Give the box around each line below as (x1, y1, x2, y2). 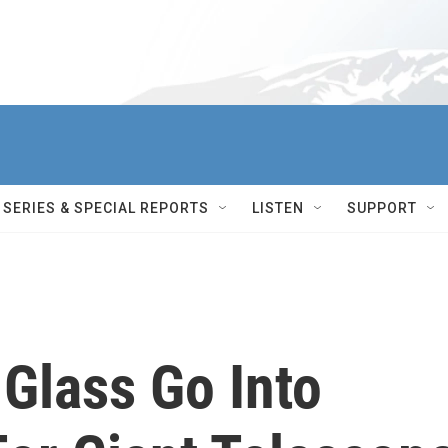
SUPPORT (347, 200, 417, 216)
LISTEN (252, 200, 304, 216)
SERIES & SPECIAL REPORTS (3, 200, 209, 216)
